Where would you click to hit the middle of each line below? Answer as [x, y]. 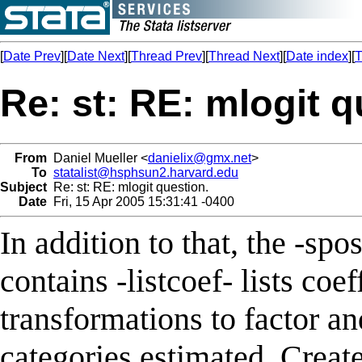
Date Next [96, 56]
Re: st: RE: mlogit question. [128, 187]
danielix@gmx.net [200, 158]
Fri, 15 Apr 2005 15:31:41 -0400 [141, 201]
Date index [317, 56]
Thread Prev [166, 56]
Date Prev [32, 56]
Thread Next [244, 56]
